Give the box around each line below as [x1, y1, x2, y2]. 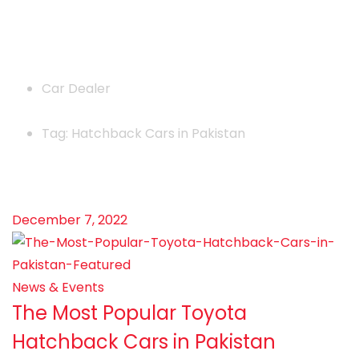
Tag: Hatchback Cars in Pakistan [42, 124, 245, 143]
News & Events [12, 278, 104, 296]
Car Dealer [42, 79, 111, 98]
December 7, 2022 [12, 211, 127, 229]
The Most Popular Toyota [12, 300, 247, 326]
